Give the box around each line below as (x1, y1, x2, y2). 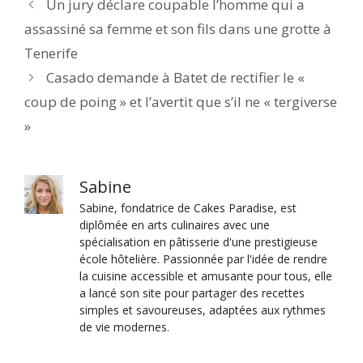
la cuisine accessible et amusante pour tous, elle (79, 268, 332, 284)
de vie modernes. (79, 319, 169, 335)
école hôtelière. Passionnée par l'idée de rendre (79, 251, 327, 267)
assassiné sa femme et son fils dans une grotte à (24, 19, 331, 39)
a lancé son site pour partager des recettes (79, 285, 305, 301)
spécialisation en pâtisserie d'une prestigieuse (79, 234, 318, 250)
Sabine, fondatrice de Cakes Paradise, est (79, 200, 297, 216)
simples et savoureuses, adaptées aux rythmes (79, 302, 326, 318)
